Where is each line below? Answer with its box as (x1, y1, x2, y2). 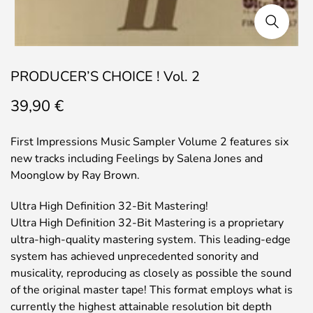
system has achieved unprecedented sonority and (10, 249, 259, 264)
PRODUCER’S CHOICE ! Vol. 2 (10, 67, 200, 86)
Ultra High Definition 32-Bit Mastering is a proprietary (10, 215, 284, 231)
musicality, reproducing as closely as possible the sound (10, 265, 291, 281)
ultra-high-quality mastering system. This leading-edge (10, 232, 291, 247)
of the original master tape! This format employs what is (10, 282, 293, 298)
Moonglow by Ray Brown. (10, 168, 140, 183)
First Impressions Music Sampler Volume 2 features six (10, 134, 289, 150)
